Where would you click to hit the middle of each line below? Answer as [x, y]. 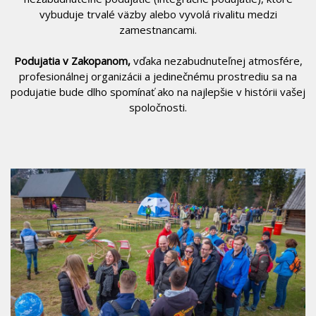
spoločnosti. [158, 107]
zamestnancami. [158, 29]
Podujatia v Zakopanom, [72, 60]
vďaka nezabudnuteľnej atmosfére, [216, 60]
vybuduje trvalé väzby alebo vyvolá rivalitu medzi [158, 14]
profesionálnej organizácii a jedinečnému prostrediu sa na [158, 76]
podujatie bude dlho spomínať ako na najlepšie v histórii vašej [158, 91]
